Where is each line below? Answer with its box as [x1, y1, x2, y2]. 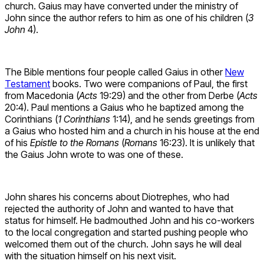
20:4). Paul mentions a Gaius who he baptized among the [5, 101, 244, 113]
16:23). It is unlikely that [157, 136, 255, 148]
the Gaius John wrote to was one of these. [5, 148, 183, 160]
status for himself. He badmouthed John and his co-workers [5, 214, 255, 226]
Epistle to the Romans [30, 136, 119, 148]
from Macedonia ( [5, 89, 79, 101]
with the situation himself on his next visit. [5, 249, 176, 262]
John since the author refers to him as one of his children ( [5, 11, 248, 24]
